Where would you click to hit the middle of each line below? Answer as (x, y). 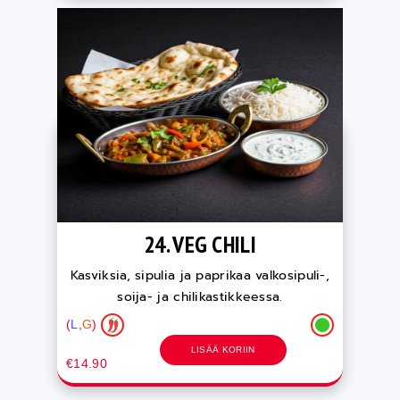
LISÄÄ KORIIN (223, 350)
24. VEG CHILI (200, 244)
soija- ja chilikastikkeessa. (200, 297)
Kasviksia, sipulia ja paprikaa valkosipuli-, (200, 275)
